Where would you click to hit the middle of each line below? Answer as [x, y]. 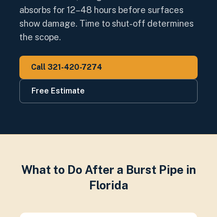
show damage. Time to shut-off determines [107, 23]
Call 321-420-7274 [67, 67]
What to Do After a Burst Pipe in [108, 170]
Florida [108, 185]
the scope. [40, 37]
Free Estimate [58, 91]
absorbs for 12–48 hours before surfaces [101, 10]
